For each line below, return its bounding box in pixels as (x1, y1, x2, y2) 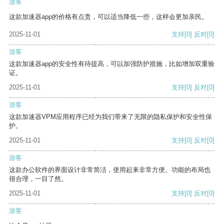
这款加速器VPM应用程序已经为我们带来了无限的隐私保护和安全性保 (9, 113, 212, 121)
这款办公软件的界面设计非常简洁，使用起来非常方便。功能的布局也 (9, 166, 210, 174)
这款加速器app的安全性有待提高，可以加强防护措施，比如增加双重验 (9, 60, 214, 68)
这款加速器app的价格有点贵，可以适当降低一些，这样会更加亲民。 (9, 13, 208, 21)
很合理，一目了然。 (9, 175, 67, 183)
